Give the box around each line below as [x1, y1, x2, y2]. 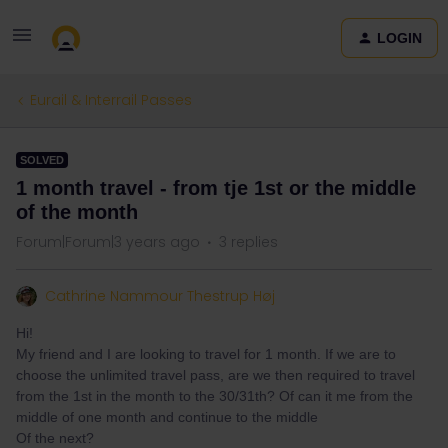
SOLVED [20, 154, 64, 166]
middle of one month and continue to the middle [16, 409, 318, 425]
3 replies [219, 232, 278, 252]
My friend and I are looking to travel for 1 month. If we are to [16, 346, 396, 362]
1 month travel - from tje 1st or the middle [16, 177, 416, 199]
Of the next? [16, 430, 98, 446]
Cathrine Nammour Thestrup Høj [45, 286, 275, 306]
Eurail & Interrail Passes [30, 90, 192, 110]
